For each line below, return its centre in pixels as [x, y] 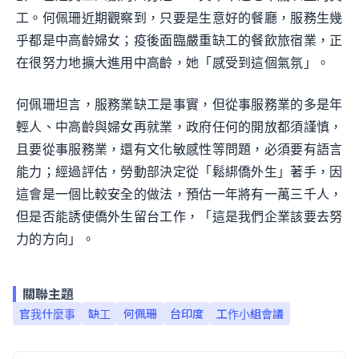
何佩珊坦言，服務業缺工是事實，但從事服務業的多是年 [179, 104]
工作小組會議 [250, 313]
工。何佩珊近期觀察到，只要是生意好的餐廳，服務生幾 [179, 18]
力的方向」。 [55, 239]
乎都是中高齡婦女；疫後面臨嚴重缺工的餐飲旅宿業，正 [179, 40]
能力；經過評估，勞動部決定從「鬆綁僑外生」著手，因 [179, 171]
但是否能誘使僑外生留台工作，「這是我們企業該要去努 [179, 216]
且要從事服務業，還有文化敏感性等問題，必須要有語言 [179, 149]
